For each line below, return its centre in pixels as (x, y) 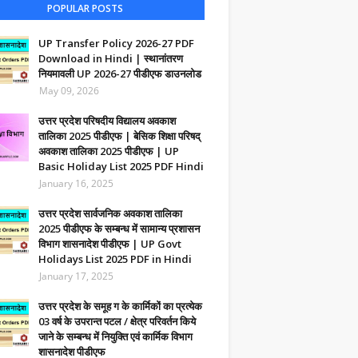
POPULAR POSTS (85, 8)
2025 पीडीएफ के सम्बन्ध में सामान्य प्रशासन (119, 229)
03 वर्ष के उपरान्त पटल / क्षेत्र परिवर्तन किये (117, 321)
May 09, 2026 (69, 91)
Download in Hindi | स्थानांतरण (111, 58)
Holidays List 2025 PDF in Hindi (115, 259)
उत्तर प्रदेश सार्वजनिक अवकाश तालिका (110, 213)
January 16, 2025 (76, 183)
